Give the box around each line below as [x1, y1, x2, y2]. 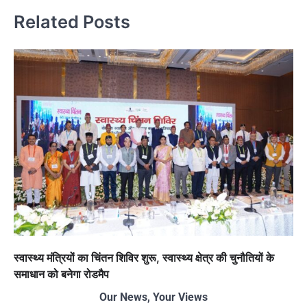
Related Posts [14, 10, 130, 32]
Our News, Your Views [99, 291, 208, 304]
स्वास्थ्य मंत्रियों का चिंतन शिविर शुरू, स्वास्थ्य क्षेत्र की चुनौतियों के [14, 251, 274, 265]
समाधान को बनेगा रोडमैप [14, 267, 109, 282]
